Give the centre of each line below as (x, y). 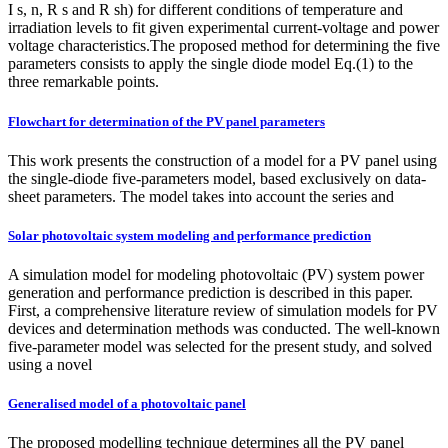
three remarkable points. (83, 82)
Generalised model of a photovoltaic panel (127, 404)
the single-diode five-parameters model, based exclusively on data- (217, 178)
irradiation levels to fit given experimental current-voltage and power (223, 28)
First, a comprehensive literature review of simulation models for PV (223, 311)
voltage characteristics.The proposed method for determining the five (224, 46)
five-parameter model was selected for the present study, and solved (220, 347)
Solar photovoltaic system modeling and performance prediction (189, 235)
